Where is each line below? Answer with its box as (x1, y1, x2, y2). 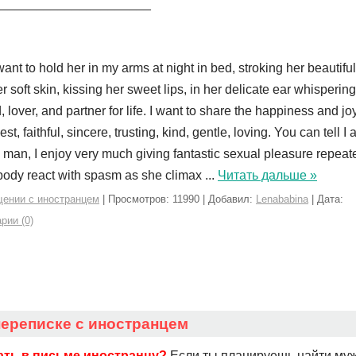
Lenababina (256, 193, 308, 205)
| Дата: (308, 193, 343, 205)
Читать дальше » (218, 168, 317, 182)
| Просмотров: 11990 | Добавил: (99, 193, 256, 205)
